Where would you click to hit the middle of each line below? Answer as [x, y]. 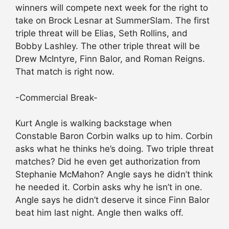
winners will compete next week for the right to [112, 8]
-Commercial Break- [56, 97]
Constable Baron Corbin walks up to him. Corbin [114, 136]
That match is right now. [65, 72]
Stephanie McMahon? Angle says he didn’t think [114, 175]
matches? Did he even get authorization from [108, 162]
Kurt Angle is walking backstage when [94, 123]
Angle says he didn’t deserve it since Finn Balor [112, 200]
